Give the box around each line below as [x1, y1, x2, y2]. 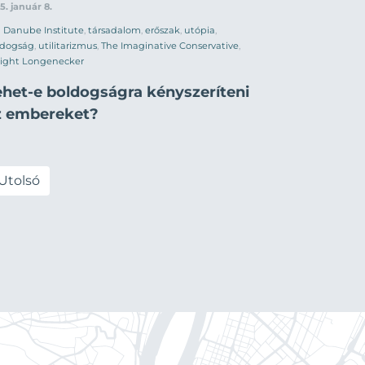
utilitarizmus [38, 39, 97, 51]
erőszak [145, 24, 180, 36]
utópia [184, 24, 215, 36]
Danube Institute [3, 24, 84, 36]
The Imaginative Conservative [101, 39, 239, 51]
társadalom [88, 24, 141, 36]
